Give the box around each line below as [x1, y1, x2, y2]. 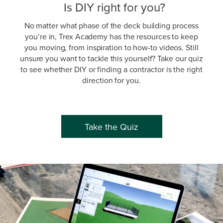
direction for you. [82, 75, 141, 86]
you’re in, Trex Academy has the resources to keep [25, 31, 198, 42]
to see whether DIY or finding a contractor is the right [20, 64, 203, 75]
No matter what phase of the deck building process [24, 20, 199, 31]
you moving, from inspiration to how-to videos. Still [24, 42, 199, 53]
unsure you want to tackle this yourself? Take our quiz [19, 53, 204, 64]
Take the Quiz [85, 120, 138, 133]
